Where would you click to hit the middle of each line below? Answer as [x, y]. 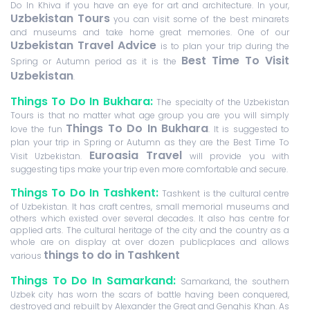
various [27, 256]
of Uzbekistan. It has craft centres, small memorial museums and [150, 207]
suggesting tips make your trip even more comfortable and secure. [149, 170]
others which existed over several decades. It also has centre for [150, 219]
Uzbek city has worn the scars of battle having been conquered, [150, 295]
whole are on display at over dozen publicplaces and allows [150, 242]
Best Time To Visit [235, 61]
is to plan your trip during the [223, 46]
